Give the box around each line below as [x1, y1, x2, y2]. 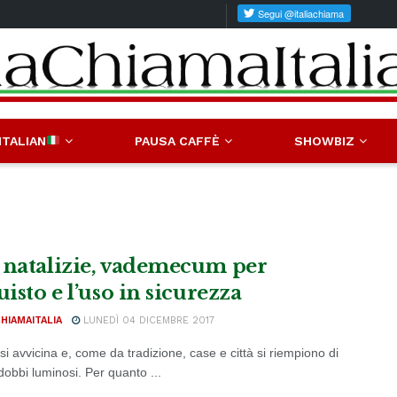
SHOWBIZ [294, 134, 355, 148]
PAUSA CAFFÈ [134, 134, 220, 148]
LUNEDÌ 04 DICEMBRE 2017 [80, 315, 214, 326]
